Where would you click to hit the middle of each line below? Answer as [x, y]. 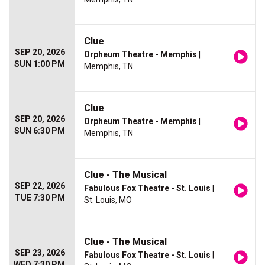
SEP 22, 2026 [40, 186]
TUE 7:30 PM [40, 198]
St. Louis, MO [108, 200]
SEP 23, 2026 [40, 253]
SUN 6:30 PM [40, 131]
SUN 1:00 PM [40, 64]
